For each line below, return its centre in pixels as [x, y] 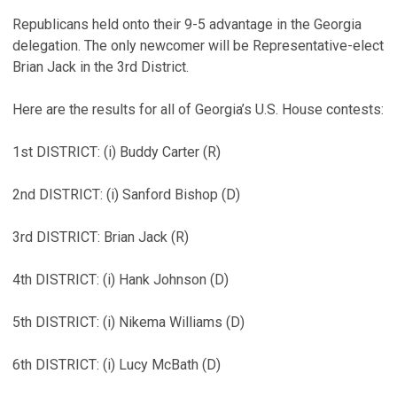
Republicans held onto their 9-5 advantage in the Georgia [187, 24]
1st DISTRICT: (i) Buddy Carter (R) [117, 152]
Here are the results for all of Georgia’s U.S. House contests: [198, 109]
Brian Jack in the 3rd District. [101, 67]
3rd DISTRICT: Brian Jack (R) [101, 237]
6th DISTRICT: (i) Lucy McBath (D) [117, 365]
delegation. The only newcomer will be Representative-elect [198, 46]
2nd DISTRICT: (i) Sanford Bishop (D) [126, 195]
